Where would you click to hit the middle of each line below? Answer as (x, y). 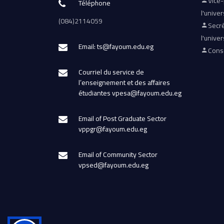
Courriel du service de (111, 72)
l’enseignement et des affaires (124, 82)
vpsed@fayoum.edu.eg (113, 165)
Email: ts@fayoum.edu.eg (116, 46)
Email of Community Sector (118, 154)
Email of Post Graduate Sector (122, 118)
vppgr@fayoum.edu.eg (113, 129)
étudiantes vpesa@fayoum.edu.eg (130, 93)
